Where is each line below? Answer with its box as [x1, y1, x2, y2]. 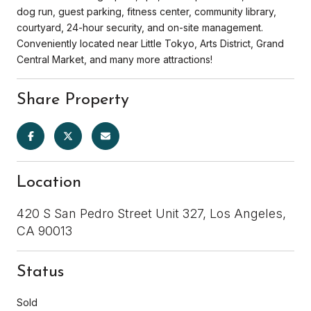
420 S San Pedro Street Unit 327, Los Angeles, [17, 205, 286, 221]
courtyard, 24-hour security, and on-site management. [17, 21, 263, 33]
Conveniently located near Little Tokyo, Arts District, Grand [17, 37, 284, 49]
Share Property [17, 91, 129, 108]
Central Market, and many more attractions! [17, 53, 212, 65]
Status [17, 263, 64, 280]
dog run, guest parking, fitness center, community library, [17, 5, 276, 17]
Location [17, 174, 81, 191]
